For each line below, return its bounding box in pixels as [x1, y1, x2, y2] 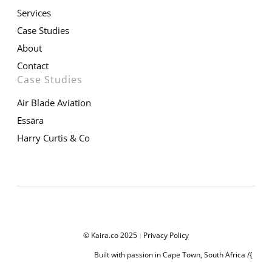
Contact [17, 59, 49, 72]
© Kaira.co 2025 [83, 229, 139, 240]
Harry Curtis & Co [17, 132, 90, 144]
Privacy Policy [143, 229, 189, 240]
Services [17, 6, 51, 19]
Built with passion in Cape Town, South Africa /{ [94, 250, 253, 260]
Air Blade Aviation [17, 97, 91, 109]
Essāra [17, 114, 44, 127]
